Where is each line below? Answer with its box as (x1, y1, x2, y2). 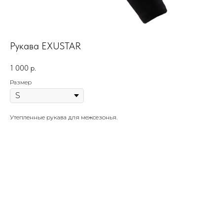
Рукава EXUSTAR (10, 40, 81, 52)
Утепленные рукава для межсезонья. (10, 113, 117, 121)
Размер (10, 78, 32, 86)
